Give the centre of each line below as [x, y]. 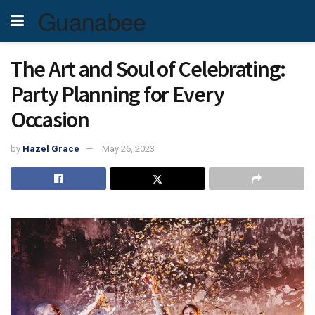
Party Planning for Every [117, 94]
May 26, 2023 [128, 148]
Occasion [50, 120]
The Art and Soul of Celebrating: [148, 69]
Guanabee [92, 21]
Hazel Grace [51, 148]
